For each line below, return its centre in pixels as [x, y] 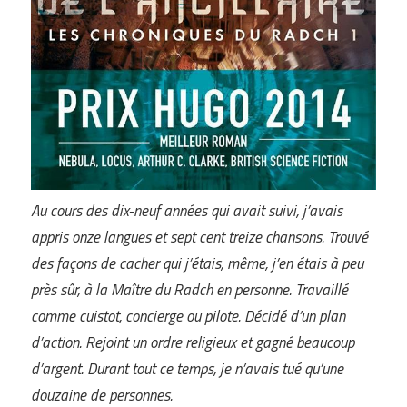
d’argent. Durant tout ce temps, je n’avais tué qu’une [187, 369]
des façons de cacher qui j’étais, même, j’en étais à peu [197, 264]
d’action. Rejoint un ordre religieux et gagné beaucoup [193, 343]
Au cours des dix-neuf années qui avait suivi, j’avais [187, 211]
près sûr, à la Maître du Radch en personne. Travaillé [189, 290]
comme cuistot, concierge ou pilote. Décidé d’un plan [188, 317]
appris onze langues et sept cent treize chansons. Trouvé [199, 238]
